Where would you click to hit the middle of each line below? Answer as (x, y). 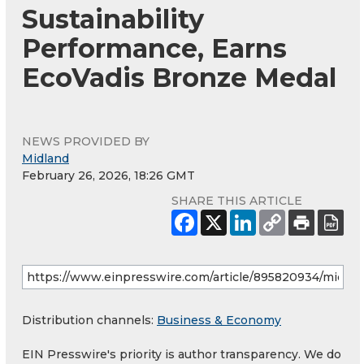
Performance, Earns (154, 49)
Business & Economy (219, 321)
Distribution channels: (89, 321)
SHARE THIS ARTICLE (237, 201)
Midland (45, 159)
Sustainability (113, 19)
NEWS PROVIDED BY (86, 142)
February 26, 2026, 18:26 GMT (108, 176)
